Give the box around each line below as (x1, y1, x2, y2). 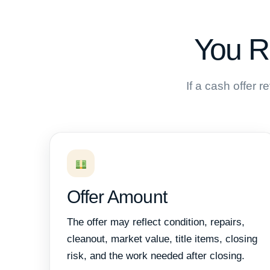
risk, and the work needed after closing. (67, 250, 245, 262)
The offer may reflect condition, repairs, (67, 216, 245, 228)
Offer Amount (67, 187, 168, 207)
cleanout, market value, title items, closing (67, 233, 257, 245)
